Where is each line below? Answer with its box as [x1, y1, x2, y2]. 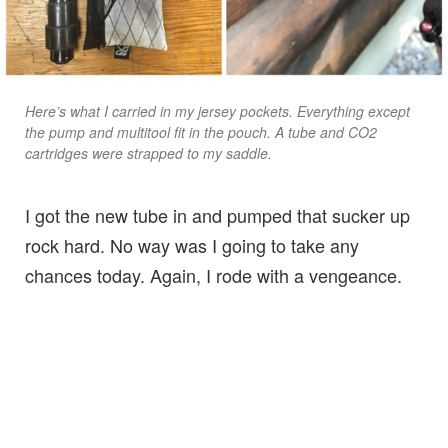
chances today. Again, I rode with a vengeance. [25, 261, 402, 288]
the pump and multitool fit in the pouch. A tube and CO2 [25, 121, 377, 142]
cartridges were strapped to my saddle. [25, 142, 272, 163]
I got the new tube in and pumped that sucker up [25, 201, 410, 228]
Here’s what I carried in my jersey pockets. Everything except [25, 100, 410, 121]
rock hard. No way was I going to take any [25, 231, 359, 258]
